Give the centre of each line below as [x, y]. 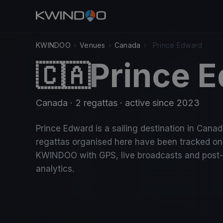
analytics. [55, 169]
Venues [93, 45]
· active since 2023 [159, 103]
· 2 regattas [93, 103]
